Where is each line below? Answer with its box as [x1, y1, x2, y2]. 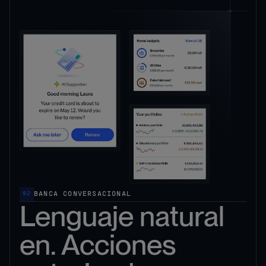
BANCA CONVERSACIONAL [34, 189, 131, 199]
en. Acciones [20, 227, 176, 262]
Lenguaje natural [20, 198, 224, 233]
